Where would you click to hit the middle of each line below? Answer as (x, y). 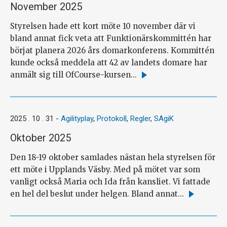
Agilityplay (77, 118)
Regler (140, 118)
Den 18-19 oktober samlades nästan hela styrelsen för (113, 157)
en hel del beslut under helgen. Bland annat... (97, 194)
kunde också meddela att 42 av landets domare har (109, 62)
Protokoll (112, 118)
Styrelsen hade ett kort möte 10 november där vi (103, 26)
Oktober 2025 (41, 138)
